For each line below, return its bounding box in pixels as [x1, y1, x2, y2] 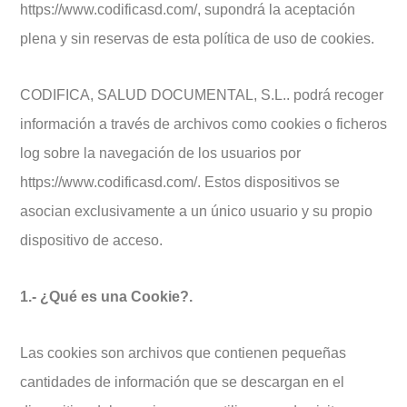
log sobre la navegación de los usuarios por [20, 145, 301, 161]
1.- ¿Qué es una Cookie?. [20, 289, 193, 304]
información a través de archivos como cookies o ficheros [20, 116, 387, 132]
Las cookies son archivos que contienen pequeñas [20, 345, 346, 361]
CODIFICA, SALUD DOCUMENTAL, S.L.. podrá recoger [20, 87, 383, 103]
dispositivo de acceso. [20, 233, 163, 248]
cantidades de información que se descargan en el [20, 374, 344, 390]
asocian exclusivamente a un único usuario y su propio [20, 203, 372, 219]
